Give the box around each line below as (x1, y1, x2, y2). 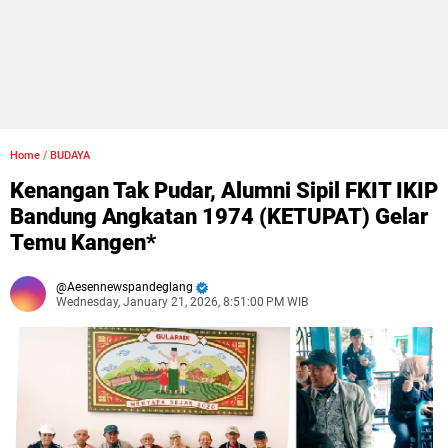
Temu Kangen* (10, 230, 156, 255)
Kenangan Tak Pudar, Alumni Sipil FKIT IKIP (10, 178, 438, 203)
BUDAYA (50, 149, 90, 162)
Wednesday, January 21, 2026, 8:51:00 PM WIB (56, 295, 308, 309)
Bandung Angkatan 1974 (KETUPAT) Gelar (10, 204, 428, 229)
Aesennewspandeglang (67, 280, 193, 294)
